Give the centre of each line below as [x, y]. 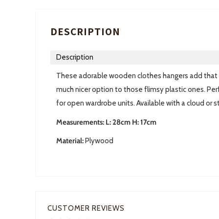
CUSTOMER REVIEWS [86, 208]
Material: [70, 141]
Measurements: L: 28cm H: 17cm [106, 122]
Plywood [99, 141]
